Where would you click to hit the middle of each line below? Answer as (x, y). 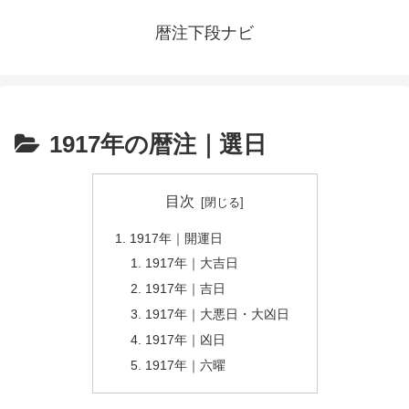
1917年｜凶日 (186, 340)
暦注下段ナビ (204, 33)
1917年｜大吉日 (192, 263)
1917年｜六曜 (186, 365)
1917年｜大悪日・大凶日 (218, 315)
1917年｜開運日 (176, 238)
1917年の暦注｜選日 (158, 144)
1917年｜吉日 (186, 289)
